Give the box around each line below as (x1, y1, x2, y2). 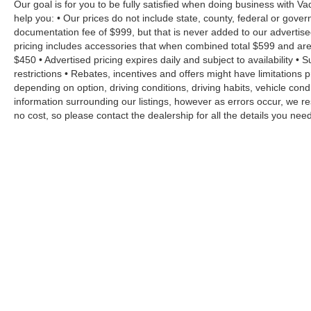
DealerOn (231, 279, 268, 289)
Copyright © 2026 (151, 279, 220, 289)
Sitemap (274, 279, 305, 289)
